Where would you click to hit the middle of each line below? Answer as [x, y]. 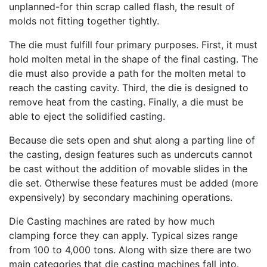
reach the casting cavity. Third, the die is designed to [129, 87]
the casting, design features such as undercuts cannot [131, 154]
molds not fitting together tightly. [84, 21]
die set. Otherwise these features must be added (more [133, 183]
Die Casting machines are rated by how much [112, 221]
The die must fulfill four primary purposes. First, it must [133, 44]
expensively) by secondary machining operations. [121, 197]
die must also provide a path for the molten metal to [128, 73]
